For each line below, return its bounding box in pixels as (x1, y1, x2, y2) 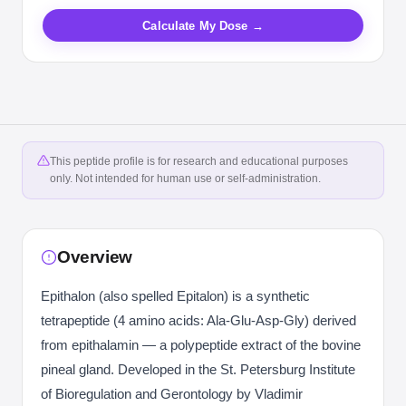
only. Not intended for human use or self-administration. (50, 172, 321, 185)
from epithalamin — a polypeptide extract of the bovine (41, 337, 361, 353)
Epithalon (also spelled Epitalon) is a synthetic (41, 288, 310, 304)
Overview (57, 247, 132, 266)
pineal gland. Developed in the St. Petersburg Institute (41, 362, 355, 377)
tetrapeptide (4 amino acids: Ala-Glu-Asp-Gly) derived (41, 313, 356, 328)
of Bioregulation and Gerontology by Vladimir (41, 386, 303, 401)
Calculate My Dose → (142, 18, 264, 33)
